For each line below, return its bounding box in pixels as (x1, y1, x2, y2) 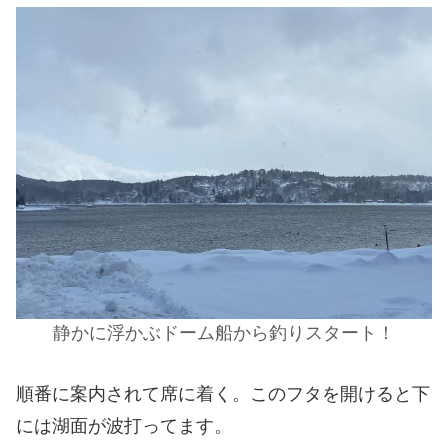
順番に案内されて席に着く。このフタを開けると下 (16, 383, 430, 404)
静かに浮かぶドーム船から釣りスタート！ (53, 323, 395, 344)
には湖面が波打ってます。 (16, 415, 232, 436)
